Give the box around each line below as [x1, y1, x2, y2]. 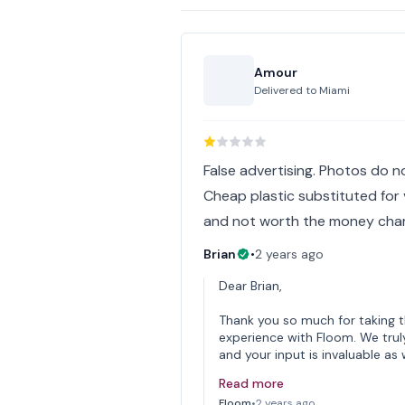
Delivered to [254, 83, 320, 98]
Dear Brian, [219, 278, 283, 294]
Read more [219, 375, 285, 391]
